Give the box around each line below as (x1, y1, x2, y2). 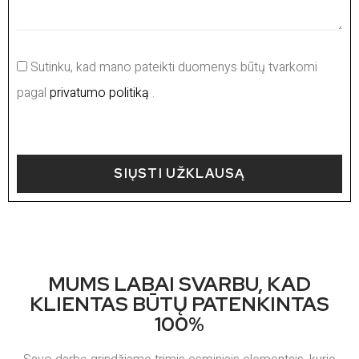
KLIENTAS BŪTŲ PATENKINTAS (30, 291, 329, 318)
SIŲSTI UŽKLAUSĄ (114, 165, 245, 183)
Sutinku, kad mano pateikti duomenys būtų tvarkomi (30, 58, 317, 78)
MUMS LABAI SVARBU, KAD (48, 271, 311, 298)
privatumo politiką (46, 83, 152, 103)
